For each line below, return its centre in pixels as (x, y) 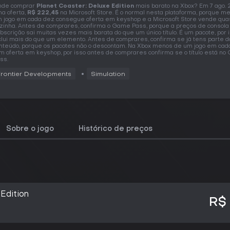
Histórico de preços (116, 129)
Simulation (108, 74)
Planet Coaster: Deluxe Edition (85, 6)
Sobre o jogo (30, 129)
